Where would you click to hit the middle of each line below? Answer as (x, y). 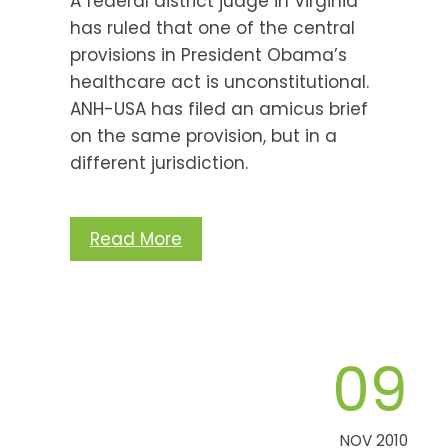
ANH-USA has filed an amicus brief (219, 108)
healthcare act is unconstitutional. (219, 81)
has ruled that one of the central (212, 27)
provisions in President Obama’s (208, 54)
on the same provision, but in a (203, 135)
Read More (136, 238)
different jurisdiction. (159, 162)
